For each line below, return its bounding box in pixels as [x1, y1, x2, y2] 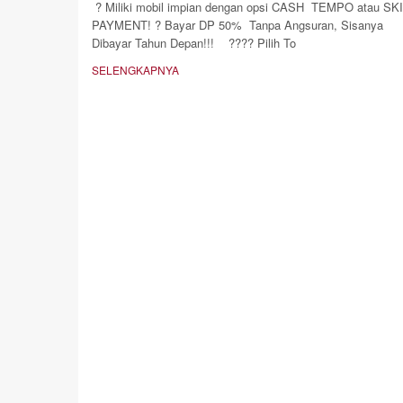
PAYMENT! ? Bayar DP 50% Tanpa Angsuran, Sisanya [92, 16, 383, 33]
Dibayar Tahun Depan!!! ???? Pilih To [92, 34, 296, 51]
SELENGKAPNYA [92, 62, 179, 77]
